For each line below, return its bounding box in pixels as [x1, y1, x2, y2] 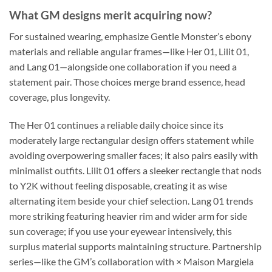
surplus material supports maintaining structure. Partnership [9, 240, 262, 252]
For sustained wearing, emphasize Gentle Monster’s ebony [9, 30, 251, 42]
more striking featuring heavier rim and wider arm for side [9, 209, 247, 222]
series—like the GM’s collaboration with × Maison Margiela [9, 255, 254, 267]
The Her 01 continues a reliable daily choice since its [9, 118, 223, 131]
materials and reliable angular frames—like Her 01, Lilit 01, [9, 45, 249, 57]
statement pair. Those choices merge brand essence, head [9, 75, 245, 87]
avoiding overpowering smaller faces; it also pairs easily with [9, 149, 258, 161]
